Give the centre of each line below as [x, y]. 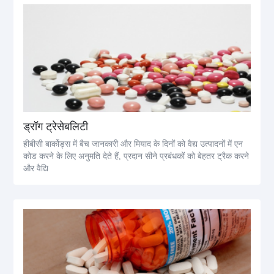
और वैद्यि [36, 169]
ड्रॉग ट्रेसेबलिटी [56, 127]
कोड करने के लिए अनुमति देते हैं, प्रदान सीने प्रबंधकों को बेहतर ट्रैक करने [136, 157]
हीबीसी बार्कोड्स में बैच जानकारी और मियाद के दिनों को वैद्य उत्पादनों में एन [133, 144]
